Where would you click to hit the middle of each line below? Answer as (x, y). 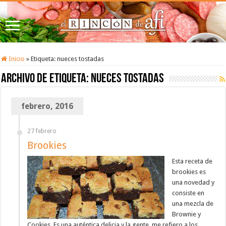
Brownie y (187, 214)
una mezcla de (193, 204)
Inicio (16, 59)
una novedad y (193, 183)
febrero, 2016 (47, 106)
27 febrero (42, 131)
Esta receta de (192, 161)
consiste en (188, 193)
